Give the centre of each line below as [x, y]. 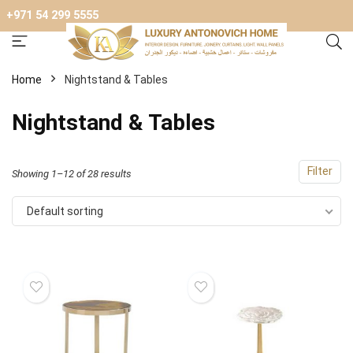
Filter [320, 171]
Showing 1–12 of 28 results [72, 174]
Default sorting [65, 211]
